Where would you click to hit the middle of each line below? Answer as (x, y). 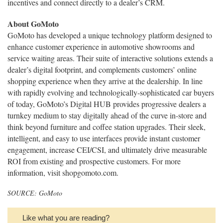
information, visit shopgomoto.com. (63, 172)
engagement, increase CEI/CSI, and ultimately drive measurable (107, 150)
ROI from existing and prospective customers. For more (94, 161)
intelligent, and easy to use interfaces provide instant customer (104, 138)
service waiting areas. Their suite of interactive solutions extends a (110, 58)
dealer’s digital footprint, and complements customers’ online (102, 69)
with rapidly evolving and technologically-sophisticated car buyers (111, 92)
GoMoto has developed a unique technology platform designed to (110, 35)
